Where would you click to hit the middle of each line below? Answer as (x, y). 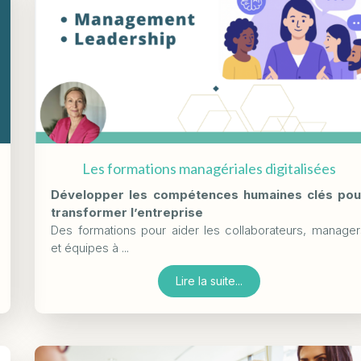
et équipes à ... (90, 248)
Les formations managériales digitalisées (209, 169)
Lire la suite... (209, 281)
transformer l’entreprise (127, 213)
